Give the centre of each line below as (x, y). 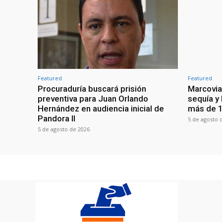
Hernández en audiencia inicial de (101, 108)
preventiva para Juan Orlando (93, 98)
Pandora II (56, 118)
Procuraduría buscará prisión (92, 88)
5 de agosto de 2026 (64, 129)
